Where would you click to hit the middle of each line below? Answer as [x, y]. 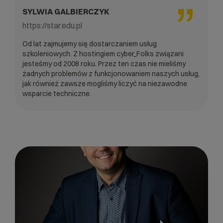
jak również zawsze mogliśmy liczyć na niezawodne [105, 83]
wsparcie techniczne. [57, 93]
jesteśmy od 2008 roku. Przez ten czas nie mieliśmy [104, 63]
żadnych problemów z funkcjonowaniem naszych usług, [111, 73]
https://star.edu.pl [52, 25]
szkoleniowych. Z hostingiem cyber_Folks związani [103, 54]
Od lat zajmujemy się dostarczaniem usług [90, 44]
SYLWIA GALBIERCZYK [66, 11]
